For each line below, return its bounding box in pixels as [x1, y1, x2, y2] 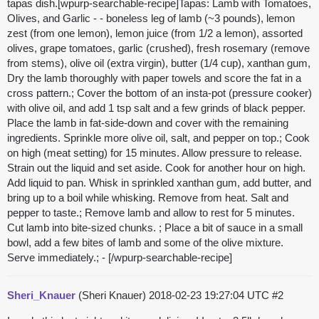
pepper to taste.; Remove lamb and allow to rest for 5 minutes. [7, 206, 295, 219]
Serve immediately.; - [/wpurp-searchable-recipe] [7, 251, 232, 264]
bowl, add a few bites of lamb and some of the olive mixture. [7, 236, 283, 249]
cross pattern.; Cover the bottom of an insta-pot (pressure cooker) [7, 87, 312, 100]
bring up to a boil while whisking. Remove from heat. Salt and [7, 192, 288, 204]
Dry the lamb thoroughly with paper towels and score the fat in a [7, 72, 301, 85]
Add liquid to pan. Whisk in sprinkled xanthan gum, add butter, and [7, 177, 311, 189]
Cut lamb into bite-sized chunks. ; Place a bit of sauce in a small [7, 221, 303, 234]
